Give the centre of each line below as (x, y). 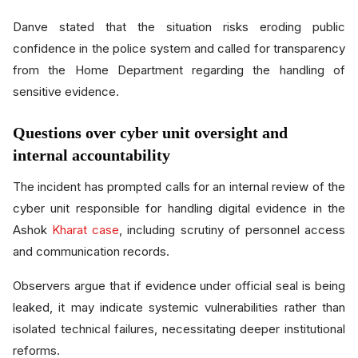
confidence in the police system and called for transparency (179, 48)
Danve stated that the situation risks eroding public (179, 26)
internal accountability (91, 155)
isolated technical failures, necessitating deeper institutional (179, 328)
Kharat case (86, 229)
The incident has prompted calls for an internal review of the (179, 186)
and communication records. (91, 251)
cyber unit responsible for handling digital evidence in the (179, 208)
